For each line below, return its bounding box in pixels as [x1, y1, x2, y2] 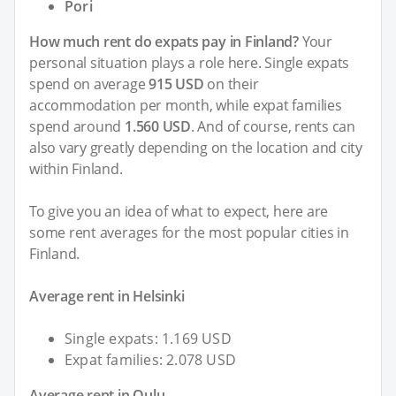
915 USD [148, 74, 204, 95]
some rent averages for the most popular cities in [29, 223, 349, 243]
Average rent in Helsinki [29, 286, 185, 307]
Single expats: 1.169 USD [65, 329, 232, 349]
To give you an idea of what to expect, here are [29, 202, 329, 222]
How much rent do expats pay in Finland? [29, 32, 300, 52]
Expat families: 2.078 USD [65, 350, 236, 370]
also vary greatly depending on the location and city [29, 138, 363, 158]
